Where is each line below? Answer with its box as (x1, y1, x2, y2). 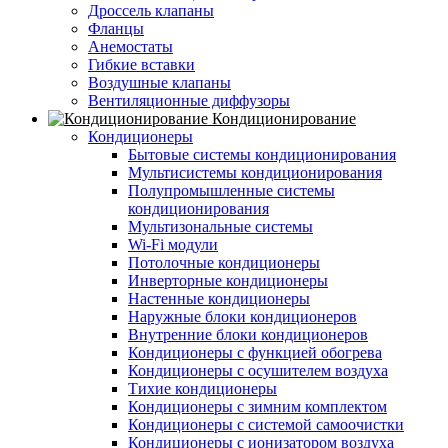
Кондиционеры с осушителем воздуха (128, 361, 388, 379)
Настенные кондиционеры (128, 289, 310, 307)
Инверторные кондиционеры (128, 271, 328, 289)
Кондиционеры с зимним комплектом (128, 397, 387, 415)
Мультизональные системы (128, 217, 313, 235)
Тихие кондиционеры (128, 379, 277, 397)
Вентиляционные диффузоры (88, 91, 290, 109)
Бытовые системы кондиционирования (128, 145, 396, 163)
